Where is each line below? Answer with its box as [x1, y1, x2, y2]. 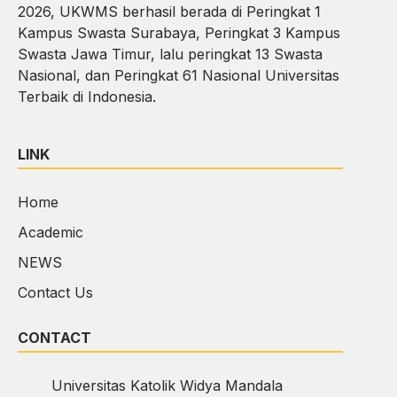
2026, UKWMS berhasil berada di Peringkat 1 [18, 2, 321, 20]
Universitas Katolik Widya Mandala [51, 376, 283, 394]
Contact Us [18, 283, 93, 301]
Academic [18, 222, 83, 241]
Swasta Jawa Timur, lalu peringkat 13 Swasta [18, 44, 323, 63]
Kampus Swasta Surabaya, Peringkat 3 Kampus [18, 23, 340, 42]
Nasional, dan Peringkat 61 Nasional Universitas [18, 66, 339, 84]
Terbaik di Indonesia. [18, 87, 160, 105]
